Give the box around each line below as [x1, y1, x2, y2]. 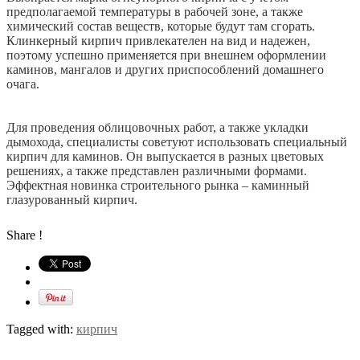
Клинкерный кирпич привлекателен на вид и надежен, [6, 34, 310, 48]
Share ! [6, 228, 43, 243]
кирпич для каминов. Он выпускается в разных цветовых [6, 149, 324, 164]
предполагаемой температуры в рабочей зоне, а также [6, 5, 303, 19]
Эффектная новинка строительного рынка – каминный [6, 178, 309, 193]
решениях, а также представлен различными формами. [6, 164, 307, 178]
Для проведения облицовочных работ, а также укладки [6, 121, 309, 135]
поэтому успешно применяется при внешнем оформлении [6, 48, 326, 63]
